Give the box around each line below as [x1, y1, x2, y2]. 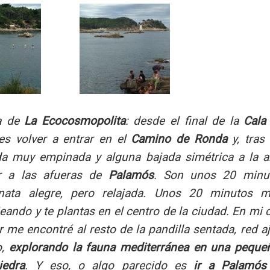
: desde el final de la [125, 114, 244, 128]
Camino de [131, 132, 189, 146]
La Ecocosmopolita [24, 114, 125, 128]
